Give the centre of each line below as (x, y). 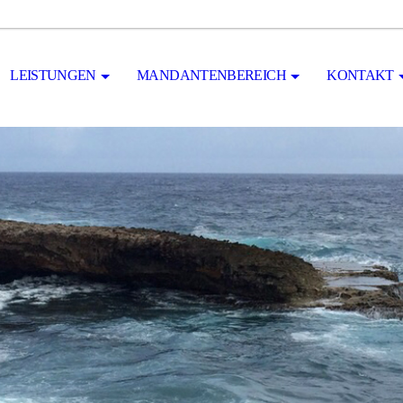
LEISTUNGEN (53, 75)
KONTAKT (360, 75)
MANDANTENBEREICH (211, 75)
